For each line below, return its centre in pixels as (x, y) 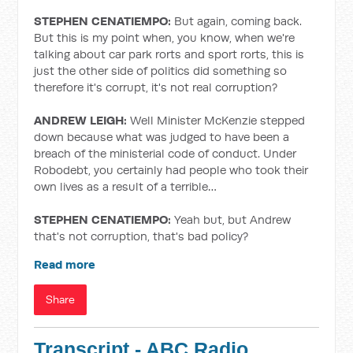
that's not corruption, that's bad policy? (141, 236)
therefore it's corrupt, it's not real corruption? (156, 87)
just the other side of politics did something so (161, 71)
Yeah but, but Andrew (231, 219)
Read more (65, 264)
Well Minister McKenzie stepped (216, 120)
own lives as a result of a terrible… (126, 186)
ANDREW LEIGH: (81, 120)
